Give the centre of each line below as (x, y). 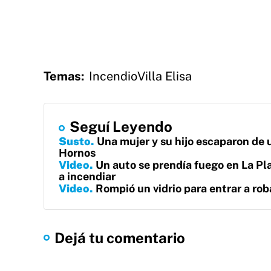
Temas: (64, 76)
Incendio (113, 76)
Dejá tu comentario (120, 238)
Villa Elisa (165, 76)
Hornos (77, 153)
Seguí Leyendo (121, 126)
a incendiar (87, 176)
